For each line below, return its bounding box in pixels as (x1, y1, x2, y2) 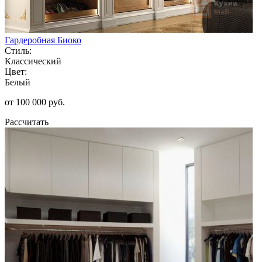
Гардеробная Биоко (5, 35, 81, 45)
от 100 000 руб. (5, 96, 65, 107)
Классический (5, 56, 61, 66)
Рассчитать (5, 116, 49, 127)
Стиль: (5, 45, 32, 56)
